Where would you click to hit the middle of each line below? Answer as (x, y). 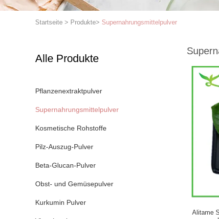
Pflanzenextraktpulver (69, 91)
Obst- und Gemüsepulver (74, 184)
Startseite (49, 22)
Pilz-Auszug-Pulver (64, 147)
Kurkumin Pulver (61, 202)
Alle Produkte (67, 58)
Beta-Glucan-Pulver (66, 165)
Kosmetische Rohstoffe (71, 128)
